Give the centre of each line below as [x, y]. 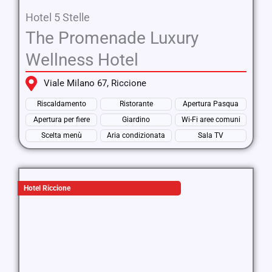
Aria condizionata [136, 135]
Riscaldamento [61, 104]
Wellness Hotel [82, 60]
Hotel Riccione [47, 188]
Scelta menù [61, 135]
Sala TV [211, 135]
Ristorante [136, 104]
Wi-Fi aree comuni [211, 120]
